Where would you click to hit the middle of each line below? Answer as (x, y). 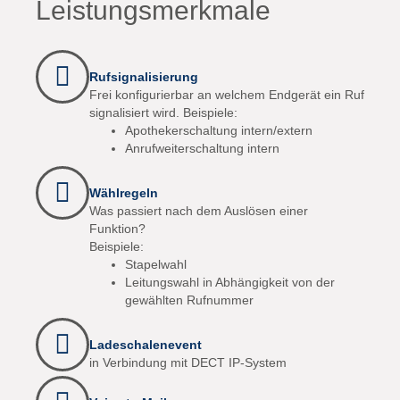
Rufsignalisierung (144, 77)
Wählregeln (124, 193)
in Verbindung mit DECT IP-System (188, 362)
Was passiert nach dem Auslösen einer (199, 211)
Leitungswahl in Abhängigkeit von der (230, 282)
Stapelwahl (156, 264)
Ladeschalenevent (146, 345)
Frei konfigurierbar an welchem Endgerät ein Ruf (227, 95)
